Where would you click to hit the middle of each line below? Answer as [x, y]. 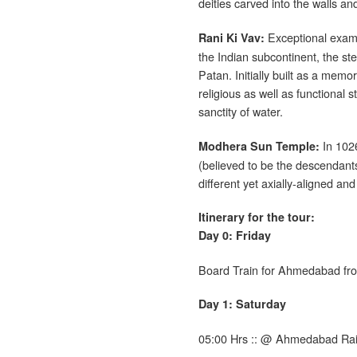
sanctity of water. [241, 111]
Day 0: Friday [236, 235]
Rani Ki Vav [229, 37]
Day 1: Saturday [242, 303]
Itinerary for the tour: [257, 216]
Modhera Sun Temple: [259, 145]
